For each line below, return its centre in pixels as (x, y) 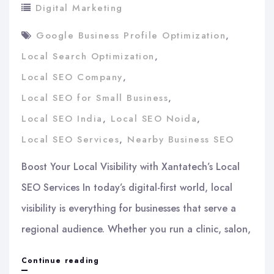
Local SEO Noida (154, 118)
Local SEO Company (72, 77)
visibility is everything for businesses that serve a (129, 208)
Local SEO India (62, 118)
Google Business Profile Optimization (131, 35)
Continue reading (61, 260)
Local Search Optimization (88, 56)
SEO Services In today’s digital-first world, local (127, 187)
